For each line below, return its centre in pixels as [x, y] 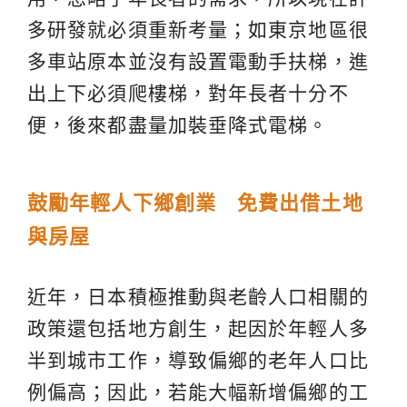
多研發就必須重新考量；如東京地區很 [198, 29]
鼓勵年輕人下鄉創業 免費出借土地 [195, 203]
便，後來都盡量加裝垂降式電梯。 [178, 124]
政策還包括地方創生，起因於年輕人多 [198, 328]
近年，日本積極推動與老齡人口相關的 [198, 296]
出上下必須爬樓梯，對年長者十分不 [188, 93]
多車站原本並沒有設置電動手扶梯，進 [198, 61]
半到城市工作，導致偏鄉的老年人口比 [198, 360]
